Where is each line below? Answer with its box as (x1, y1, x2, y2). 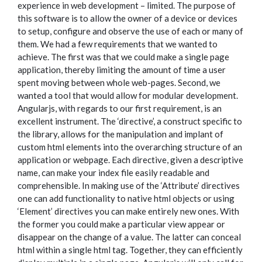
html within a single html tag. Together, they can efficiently (18, 244, 243, 255)
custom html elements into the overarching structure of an (18, 142, 242, 152)
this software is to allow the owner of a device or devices (18, 13, 237, 23)
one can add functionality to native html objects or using (18, 193, 235, 204)
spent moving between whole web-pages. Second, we (18, 77, 220, 88)
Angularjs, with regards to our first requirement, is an (18, 103, 222, 113)
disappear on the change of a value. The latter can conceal (18, 232, 241, 242)
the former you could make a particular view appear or (18, 219, 225, 229)
